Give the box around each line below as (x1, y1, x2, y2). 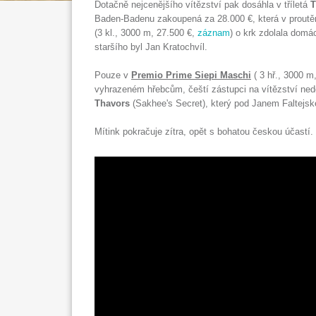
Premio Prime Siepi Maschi (131, 70, 251, 80)
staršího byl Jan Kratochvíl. (95, 42, 207, 52)
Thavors (95, 98, 130, 109)
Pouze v (95, 70, 131, 80)
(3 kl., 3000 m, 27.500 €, (95, 28, 197, 38)
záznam (197, 28, 230, 38)
